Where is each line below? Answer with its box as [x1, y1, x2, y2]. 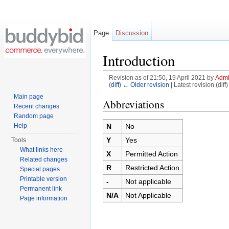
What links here [20, 146, 63, 153]
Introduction [103, 51, 175, 70]
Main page [14, 93, 44, 100]
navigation [133, 88, 166, 97]
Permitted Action [125, 150, 178, 158]
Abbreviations [103, 97, 164, 112]
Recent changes [14, 103, 60, 110]
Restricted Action [125, 164, 179, 172]
